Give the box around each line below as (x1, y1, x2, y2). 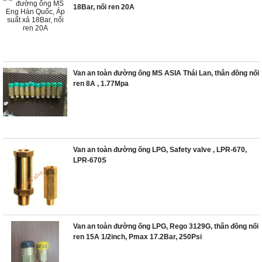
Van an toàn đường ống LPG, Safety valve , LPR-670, (73, 146, 247, 154)
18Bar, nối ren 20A (73, 3, 135, 11)
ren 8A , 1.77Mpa (73, 80, 129, 88)
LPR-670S (73, 156, 106, 164)
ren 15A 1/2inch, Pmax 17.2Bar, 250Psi (73, 233, 202, 241)
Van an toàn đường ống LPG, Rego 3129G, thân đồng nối (73, 222, 258, 230)
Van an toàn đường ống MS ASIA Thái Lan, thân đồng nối (73, 69, 259, 77)
